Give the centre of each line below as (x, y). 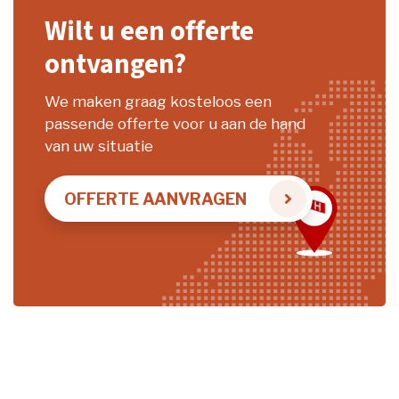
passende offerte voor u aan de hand (175, 124)
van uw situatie (99, 146)
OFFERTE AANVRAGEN (155, 199)
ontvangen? (115, 65)
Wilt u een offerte (149, 32)
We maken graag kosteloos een (158, 102)
